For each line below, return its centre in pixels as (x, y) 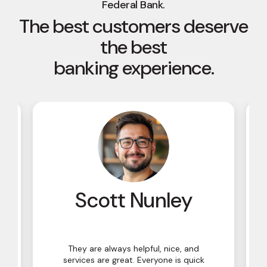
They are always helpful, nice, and (133, 249)
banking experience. (133, 68)
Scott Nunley (133, 201)
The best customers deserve (133, 27)
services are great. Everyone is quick (133, 260)
